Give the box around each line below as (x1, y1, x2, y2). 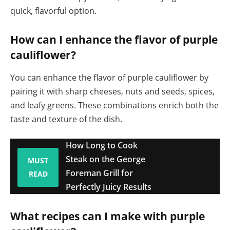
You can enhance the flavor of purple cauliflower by (10, 71, 208, 83)
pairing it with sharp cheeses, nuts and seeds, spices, (10, 85, 215, 97)
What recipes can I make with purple (10, 209, 205, 224)
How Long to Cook (66, 140, 138, 151)
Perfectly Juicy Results (66, 181, 151, 193)
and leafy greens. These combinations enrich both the (10, 99, 219, 111)
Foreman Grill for (66, 167, 133, 179)
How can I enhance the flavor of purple (10, 32, 218, 47)
